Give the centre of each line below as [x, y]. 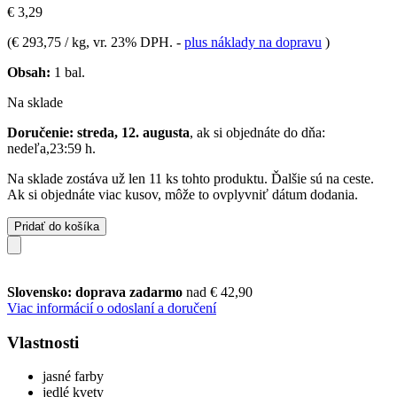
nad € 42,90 [219, 292]
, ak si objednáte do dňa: [257, 132]
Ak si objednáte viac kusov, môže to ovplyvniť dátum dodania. [183, 194]
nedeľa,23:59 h [50, 148]
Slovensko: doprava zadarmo [97, 292]
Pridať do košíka [57, 226]
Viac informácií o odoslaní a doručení [112, 307]
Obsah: [29, 72]
